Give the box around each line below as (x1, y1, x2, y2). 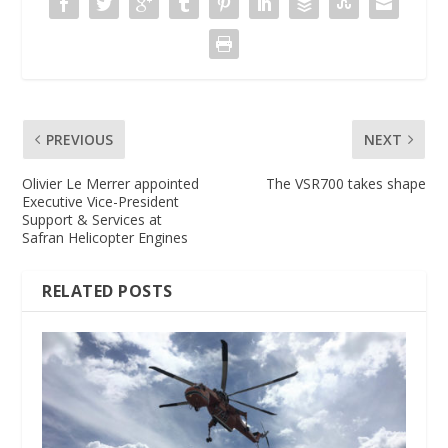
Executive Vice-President (22, 191, 180, 211)
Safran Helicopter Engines (22, 227, 189, 247)
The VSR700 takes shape (265, 173, 426, 193)
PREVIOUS (46, 129, 114, 149)
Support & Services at (22, 209, 163, 229)
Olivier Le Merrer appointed (22, 173, 200, 193)
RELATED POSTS (42, 279, 173, 302)
